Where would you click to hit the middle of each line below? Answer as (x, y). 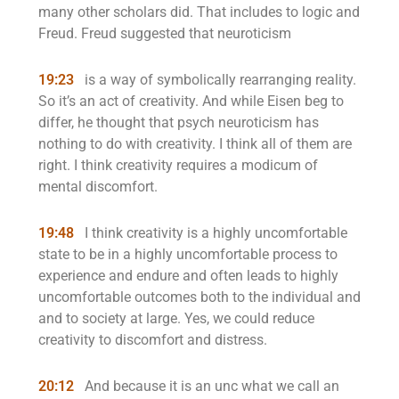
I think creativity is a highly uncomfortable (214, 233)
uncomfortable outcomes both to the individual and (199, 297)
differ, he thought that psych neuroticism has (179, 122)
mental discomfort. (98, 187)
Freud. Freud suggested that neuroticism (165, 33)
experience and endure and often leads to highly (188, 276)
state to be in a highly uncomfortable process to (188, 254)
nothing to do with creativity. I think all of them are (195, 144)
